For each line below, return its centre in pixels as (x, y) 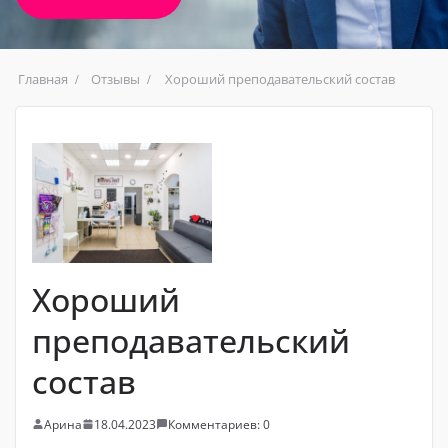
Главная (43, 78)
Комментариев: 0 (219, 424)
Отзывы (115, 78)
